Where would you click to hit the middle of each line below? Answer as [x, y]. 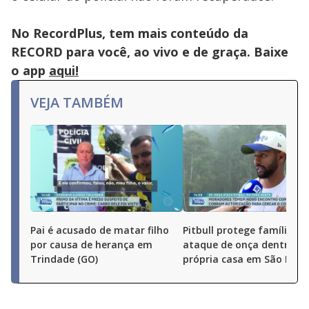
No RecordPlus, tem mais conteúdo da [130, 33]
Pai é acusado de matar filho [100, 230]
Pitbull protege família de [245, 230]
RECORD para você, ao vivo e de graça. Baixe [150, 52]
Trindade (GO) [64, 259]
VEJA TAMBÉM [77, 102]
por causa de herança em [91, 245]
